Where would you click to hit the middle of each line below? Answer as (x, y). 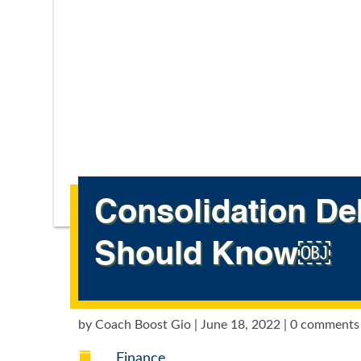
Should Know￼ (213, 255)
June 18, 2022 (241, 325)
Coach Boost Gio (143, 325)
